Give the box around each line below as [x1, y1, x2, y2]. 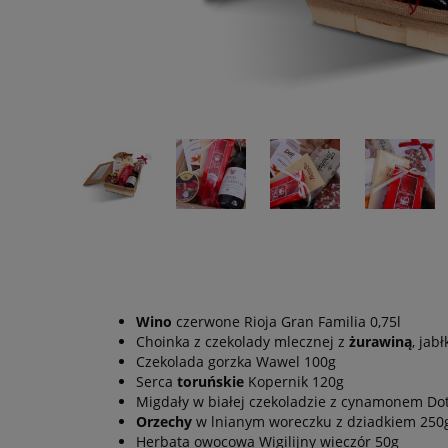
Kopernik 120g [244, 371, 344, 391]
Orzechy [136, 411, 192, 431]
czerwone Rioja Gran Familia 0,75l [172, 311, 401, 331]
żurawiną [349, 331, 412, 351]
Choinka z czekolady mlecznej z [136, 331, 349, 351]
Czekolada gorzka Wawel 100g [136, 351, 336, 371]
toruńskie [177, 371, 244, 391]
